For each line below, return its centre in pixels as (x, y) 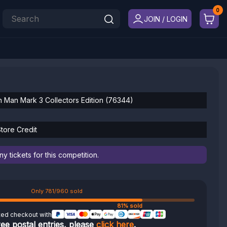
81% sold (129, 206)
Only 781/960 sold (57, 191)
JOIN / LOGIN (165, 19)
